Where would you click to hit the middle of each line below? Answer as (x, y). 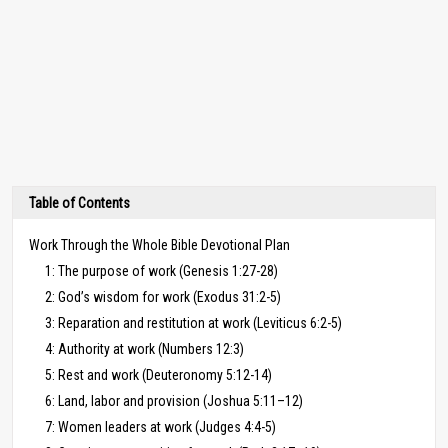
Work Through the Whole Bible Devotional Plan (159, 244)
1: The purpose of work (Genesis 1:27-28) (161, 270)
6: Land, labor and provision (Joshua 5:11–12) (174, 400)
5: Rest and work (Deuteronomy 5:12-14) (158, 374)
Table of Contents (79, 202)
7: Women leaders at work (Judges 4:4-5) (160, 426)
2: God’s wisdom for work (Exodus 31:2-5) (163, 296)
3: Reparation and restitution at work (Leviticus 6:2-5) (193, 322)
